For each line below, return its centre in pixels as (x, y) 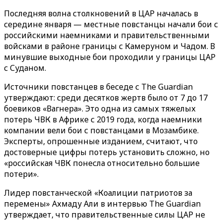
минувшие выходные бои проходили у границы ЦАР (110, 57)
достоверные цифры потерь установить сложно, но (107, 152)
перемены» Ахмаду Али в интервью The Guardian (102, 204)
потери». (21, 174)
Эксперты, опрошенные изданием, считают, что (101, 141)
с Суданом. (25, 68)
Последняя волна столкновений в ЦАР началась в (101, 13)
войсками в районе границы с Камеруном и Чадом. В (110, 46)
